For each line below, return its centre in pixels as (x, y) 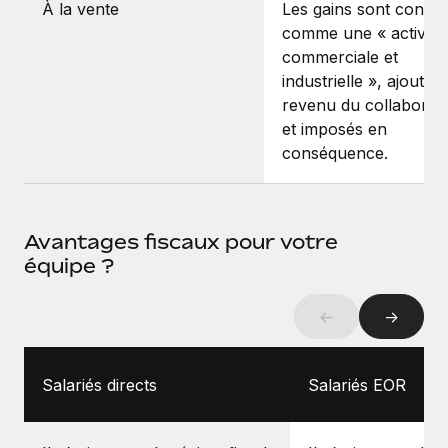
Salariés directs (99, 385)
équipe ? (69, 266)
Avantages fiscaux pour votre (181, 242)
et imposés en (334, 129)
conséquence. (335, 153)
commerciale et (340, 57)
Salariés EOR (357, 385)
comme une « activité (362, 33)
